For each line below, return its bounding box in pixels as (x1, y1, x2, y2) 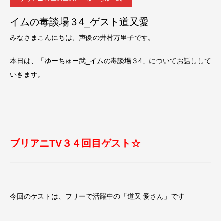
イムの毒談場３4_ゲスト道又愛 (10, 16, 149, 27)
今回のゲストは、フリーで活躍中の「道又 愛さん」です (10, 192, 184, 201)
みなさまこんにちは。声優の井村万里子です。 (10, 34, 155, 41)
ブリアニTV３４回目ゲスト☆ (10, 138, 141, 149)
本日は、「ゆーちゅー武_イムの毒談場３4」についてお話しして (10, 56, 211, 65)
